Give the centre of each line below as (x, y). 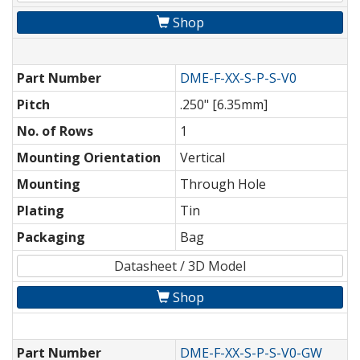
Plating (41, 211)
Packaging (51, 237)
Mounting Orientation (89, 158)
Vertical (202, 158)
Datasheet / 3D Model (180, 266)
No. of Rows (55, 131)
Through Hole (223, 184)
